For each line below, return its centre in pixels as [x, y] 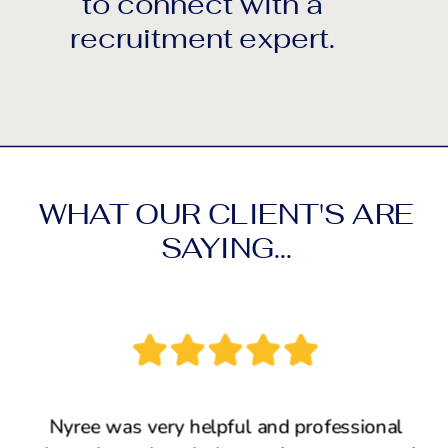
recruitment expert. [202, 39]
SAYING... [226, 249]
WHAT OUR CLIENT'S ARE [226, 215]
